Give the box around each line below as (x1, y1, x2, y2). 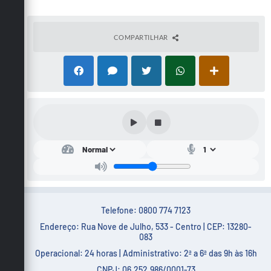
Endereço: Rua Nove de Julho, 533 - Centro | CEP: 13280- (40, 221, 252, 232)
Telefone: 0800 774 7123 (101, 204, 191, 215)
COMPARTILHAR (113, 33, 169, 41)
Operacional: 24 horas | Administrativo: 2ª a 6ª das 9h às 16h (34, 247, 257, 258)
